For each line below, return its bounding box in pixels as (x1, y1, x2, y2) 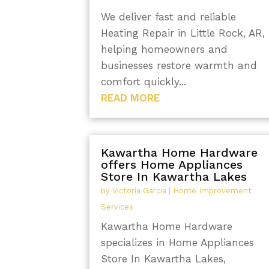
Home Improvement (173, 186, 252, 196)
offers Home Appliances (101, 157, 243, 172)
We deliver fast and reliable (101, 10, 237, 23)
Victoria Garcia (112, 186, 167, 196)
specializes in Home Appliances (101, 237, 255, 249)
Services (101, 202, 134, 212)
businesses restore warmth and (101, 59, 258, 71)
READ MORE (101, 91, 160, 104)
